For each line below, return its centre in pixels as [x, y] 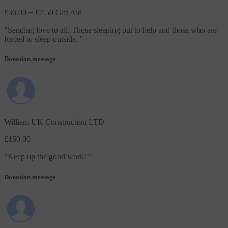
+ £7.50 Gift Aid [55, 13]
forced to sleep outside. [42, 39]
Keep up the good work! [48, 157]
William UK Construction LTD [54, 122]
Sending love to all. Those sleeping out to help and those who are [112, 30]
